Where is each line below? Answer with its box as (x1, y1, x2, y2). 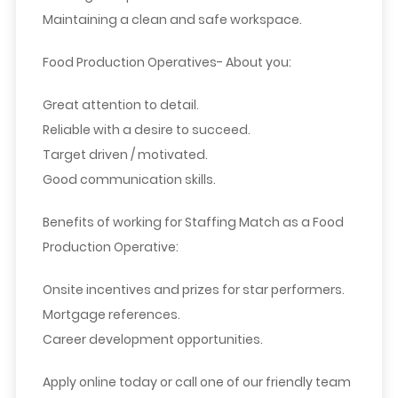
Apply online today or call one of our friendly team (42, 373, 351, 392)
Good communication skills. (42, 171, 216, 189)
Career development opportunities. (42, 330, 263, 349)
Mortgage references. (42, 306, 180, 324)
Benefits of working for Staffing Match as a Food (42, 213, 344, 232)
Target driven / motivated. (42, 146, 208, 164)
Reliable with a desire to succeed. (42, 121, 251, 139)
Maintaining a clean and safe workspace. (42, 11, 302, 29)
